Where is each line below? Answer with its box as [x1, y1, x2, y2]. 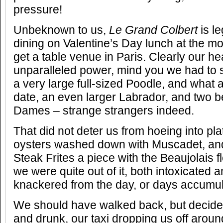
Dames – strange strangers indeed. [13, 105, 194, 117]
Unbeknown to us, [13, 24, 109, 36]
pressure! [13, 3, 62, 16]
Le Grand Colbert [109, 24, 198, 36]
